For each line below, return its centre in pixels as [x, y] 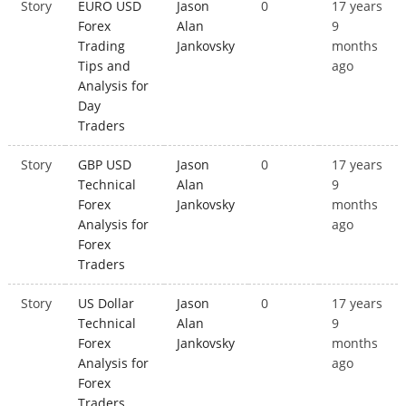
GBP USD [105, 165]
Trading [102, 46]
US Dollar [106, 304]
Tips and [105, 66]
